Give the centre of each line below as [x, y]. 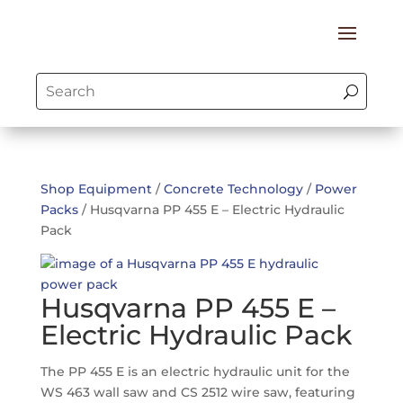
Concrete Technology [233, 189]
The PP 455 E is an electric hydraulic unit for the [195, 372]
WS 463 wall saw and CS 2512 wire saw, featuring [197, 392]
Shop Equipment [96, 189]
